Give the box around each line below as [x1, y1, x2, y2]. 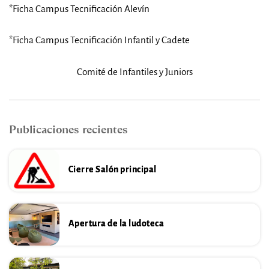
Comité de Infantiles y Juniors [76, 67, 193, 77]
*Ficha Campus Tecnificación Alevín [9, 3, 150, 14]
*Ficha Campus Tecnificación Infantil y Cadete [9, 35, 190, 46]
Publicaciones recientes [9, 122, 128, 138]
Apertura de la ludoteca [68, 219, 165, 229]
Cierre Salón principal [68, 165, 157, 175]
